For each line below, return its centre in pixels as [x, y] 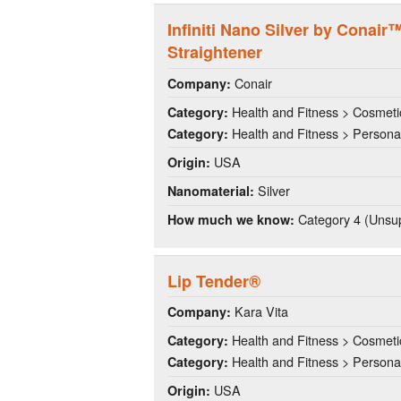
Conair [252, 82]
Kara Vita [260, 311]
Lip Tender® [214, 281]
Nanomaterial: [211, 191]
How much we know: [231, 220]
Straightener [215, 52]
